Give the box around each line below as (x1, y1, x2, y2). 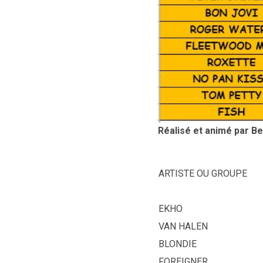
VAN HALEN (159, 220, 208, 232)
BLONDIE (159, 238, 197, 249)
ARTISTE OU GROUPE (159, 167, 247, 179)
